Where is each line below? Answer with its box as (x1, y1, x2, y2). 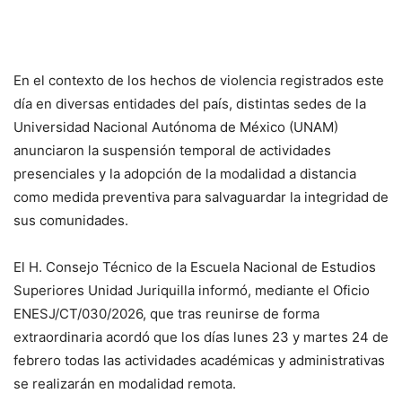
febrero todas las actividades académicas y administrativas (13, 352, 385, 369)
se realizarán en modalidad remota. (13, 375, 236, 392)
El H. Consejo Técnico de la (13, 258, 190, 275)
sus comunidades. (13, 212, 128, 229)
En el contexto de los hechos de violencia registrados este (13, 72, 384, 89)
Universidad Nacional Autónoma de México (13, 118, 285, 135)
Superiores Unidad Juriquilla (13, 282, 195, 299)
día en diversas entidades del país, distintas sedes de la (13, 95, 366, 112)
